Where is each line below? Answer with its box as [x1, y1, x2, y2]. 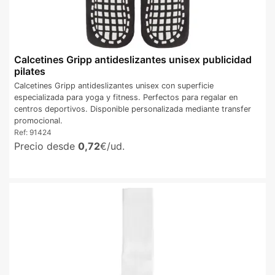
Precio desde [14, 140, 78, 153]
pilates [14, 64, 45, 77]
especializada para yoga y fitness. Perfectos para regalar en [14, 93, 238, 103]
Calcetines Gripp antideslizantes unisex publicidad [14, 53, 252, 66]
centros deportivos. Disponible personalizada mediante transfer [14, 104, 251, 114]
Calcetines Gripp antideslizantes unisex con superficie [14, 81, 214, 91]
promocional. [14, 116, 63, 126]
